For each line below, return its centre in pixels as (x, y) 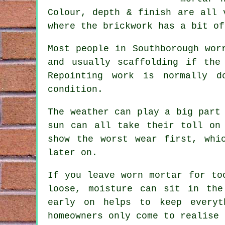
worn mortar (152, 175)
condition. (75, 89)
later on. (73, 152)
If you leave (85, 175)
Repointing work (91, 76)
